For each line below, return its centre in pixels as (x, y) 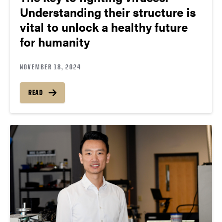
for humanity (55, 42)
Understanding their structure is (108, 12)
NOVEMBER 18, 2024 (51, 67)
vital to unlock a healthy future (104, 27)
